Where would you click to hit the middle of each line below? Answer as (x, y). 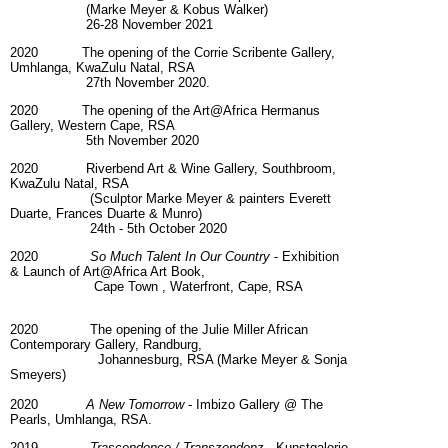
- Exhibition (304, 257)
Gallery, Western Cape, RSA (92, 126)
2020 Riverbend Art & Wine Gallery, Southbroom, (173, 169)
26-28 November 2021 (111, 25)
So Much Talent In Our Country (180, 257)
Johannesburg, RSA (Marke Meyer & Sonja (178, 360)
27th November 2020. (110, 83)
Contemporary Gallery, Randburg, (106, 345)
